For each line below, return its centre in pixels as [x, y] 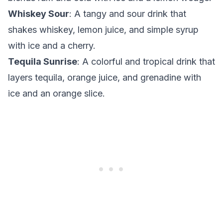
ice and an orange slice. [56, 93]
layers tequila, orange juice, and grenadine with [105, 77]
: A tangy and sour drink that [128, 14]
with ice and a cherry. [52, 46]
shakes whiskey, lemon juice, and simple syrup [103, 30]
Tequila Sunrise [43, 61]
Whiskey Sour [39, 14]
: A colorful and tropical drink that [146, 61]
